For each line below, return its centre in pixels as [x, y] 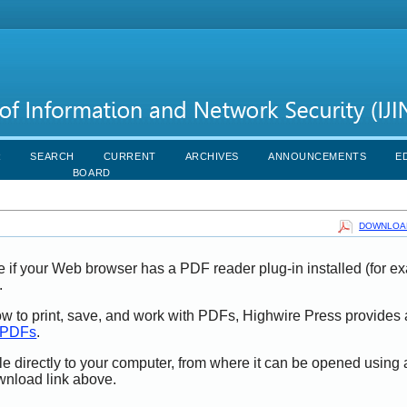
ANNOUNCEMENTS [318, 156]
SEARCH [52, 156]
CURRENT [129, 156]
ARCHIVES [212, 156]
